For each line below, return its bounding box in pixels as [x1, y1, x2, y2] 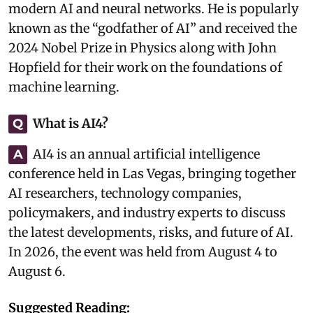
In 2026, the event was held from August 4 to [8, 244, 277, 260]
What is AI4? [33, 115, 108, 131]
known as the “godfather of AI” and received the [8, 20, 297, 36]
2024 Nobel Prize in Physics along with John [8, 40, 277, 56]
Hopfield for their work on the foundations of [8, 59, 282, 75]
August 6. [8, 263, 66, 279]
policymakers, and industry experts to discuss [8, 205, 286, 221]
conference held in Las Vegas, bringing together [8, 166, 296, 182]
